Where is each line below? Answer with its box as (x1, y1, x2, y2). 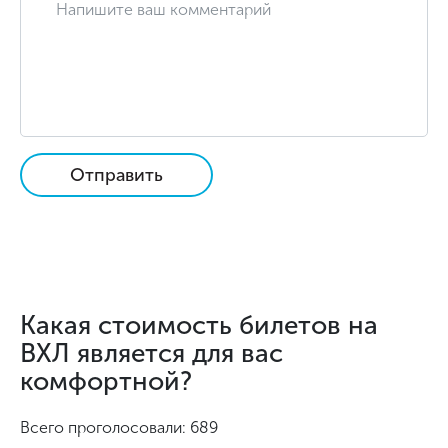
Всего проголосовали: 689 (20, 418, 218, 437)
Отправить (70, 164, 163, 186)
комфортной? (20, 366, 192, 397)
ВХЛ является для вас (20, 338, 283, 369)
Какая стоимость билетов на (20, 310, 378, 341)
